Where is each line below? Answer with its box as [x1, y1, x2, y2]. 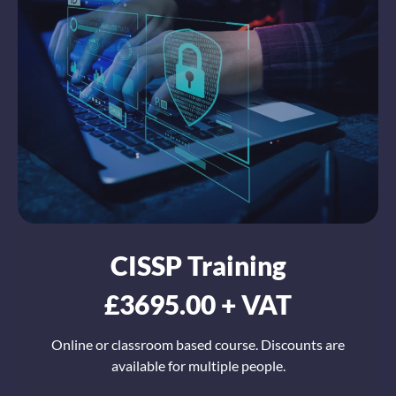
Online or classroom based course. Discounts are [51, 336, 345, 354]
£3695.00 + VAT [104, 288, 292, 321]
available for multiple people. [110, 357, 286, 375]
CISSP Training [110, 249, 286, 282]
